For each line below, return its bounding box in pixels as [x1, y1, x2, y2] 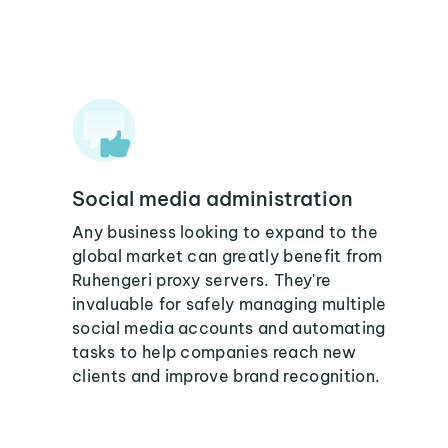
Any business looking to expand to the [72, 222, 378, 242]
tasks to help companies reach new [72, 342, 357, 362]
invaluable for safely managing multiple [72, 294, 387, 314]
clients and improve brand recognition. [72, 366, 381, 386]
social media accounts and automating [72, 318, 386, 338]
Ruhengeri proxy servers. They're [72, 270, 332, 290]
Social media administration [72, 186, 353, 211]
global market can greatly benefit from [72, 246, 383, 266]
